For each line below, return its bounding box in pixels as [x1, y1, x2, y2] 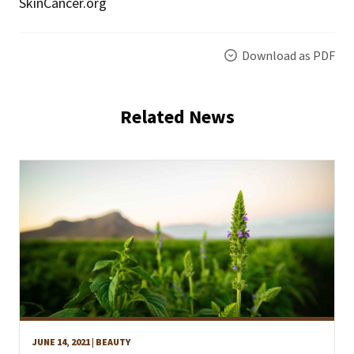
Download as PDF [242, 47, 335, 63]
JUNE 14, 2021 [32, 335, 90, 348]
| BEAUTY [92, 335, 130, 348]
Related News [119, 104, 235, 129]
